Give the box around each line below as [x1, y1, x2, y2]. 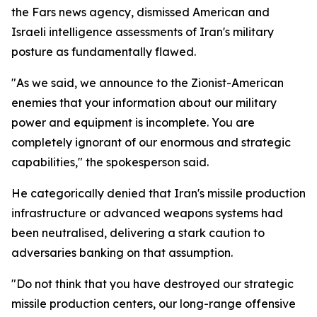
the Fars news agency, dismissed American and [11, 5, 270, 19]
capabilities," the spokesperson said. [11, 155, 209, 169]
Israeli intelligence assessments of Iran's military [11, 25, 274, 39]
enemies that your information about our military [11, 96, 277, 110]
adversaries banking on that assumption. [11, 246, 233, 260]
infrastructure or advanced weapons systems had [11, 206, 283, 220]
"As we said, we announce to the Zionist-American [11, 76, 284, 90]
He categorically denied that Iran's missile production [11, 186, 306, 200]
